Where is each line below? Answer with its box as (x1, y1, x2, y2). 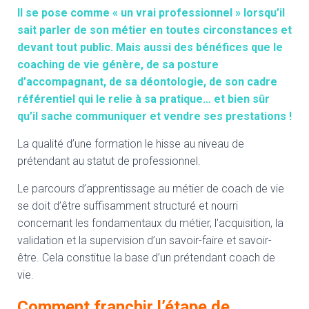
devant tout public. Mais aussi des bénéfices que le (17, 41, 283, 54)
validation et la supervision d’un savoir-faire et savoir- (17, 234, 272, 247)
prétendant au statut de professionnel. (17, 154, 201, 168)
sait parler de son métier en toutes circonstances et (17, 23, 292, 37)
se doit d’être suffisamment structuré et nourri (17, 199, 238, 212)
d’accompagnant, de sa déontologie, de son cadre (17, 75, 277, 88)
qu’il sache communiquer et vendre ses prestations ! (17, 110, 292, 123)
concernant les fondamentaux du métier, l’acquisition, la (17, 217, 283, 230)
